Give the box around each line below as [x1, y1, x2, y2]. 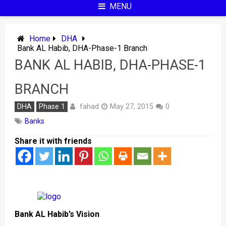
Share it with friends [14, 136, 92, 146]
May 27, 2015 [109, 102, 153, 111]
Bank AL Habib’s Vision [14, 209, 99, 219]
